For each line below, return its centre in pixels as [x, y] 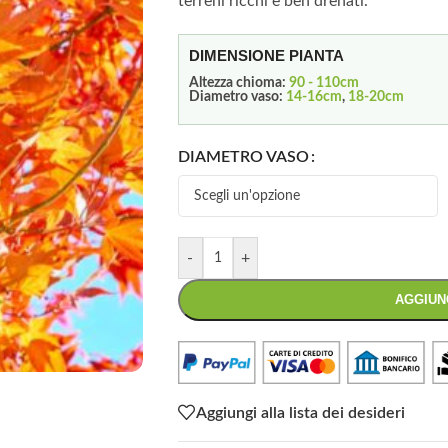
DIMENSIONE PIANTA [266, 55]
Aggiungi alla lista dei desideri [300, 412]
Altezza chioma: [238, 83]
